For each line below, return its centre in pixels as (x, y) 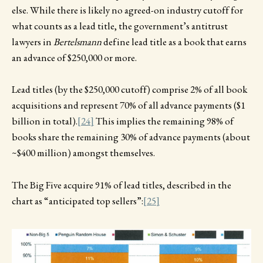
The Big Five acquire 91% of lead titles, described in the (122, 185)
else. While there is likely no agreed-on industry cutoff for (127, 10)
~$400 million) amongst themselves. (83, 153)
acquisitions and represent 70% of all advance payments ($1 (129, 105)
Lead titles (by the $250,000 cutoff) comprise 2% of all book (129, 90)
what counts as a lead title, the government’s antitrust (120, 26)
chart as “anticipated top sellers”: (77, 200)
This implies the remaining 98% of (164, 121)
